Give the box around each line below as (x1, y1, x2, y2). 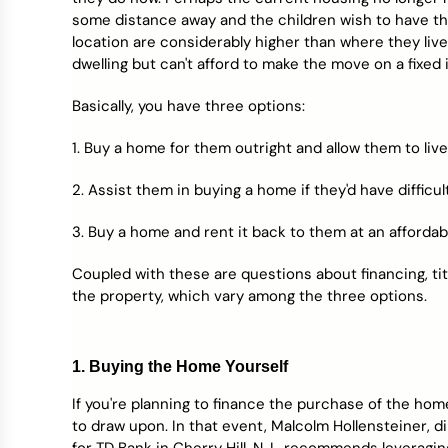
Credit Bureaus (28, 3, 139, 24)
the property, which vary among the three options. (72, 286, 427, 306)
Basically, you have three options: (72, 96, 305, 116)
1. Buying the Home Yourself (72, 358, 288, 375)
